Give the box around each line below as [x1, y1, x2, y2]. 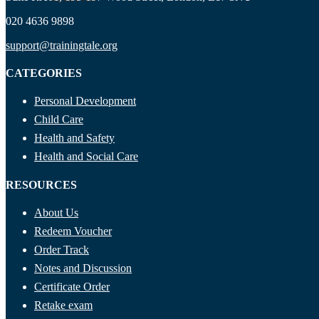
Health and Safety [34, 132, 115, 145]
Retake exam [34, 298, 93, 311]
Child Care [34, 113, 83, 126]
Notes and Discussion [34, 261, 132, 274]
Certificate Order [34, 280, 110, 293]
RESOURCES [6, 178, 77, 191]
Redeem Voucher [34, 224, 112, 237]
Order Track [34, 243, 89, 256]
